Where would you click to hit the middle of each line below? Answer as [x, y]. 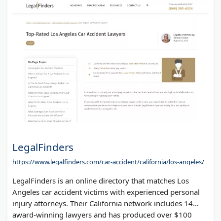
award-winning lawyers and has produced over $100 [102, 214]
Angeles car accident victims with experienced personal [106, 192]
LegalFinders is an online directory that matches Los [101, 180]
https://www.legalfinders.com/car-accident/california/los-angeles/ [108, 162]
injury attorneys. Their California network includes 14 [103, 203]
